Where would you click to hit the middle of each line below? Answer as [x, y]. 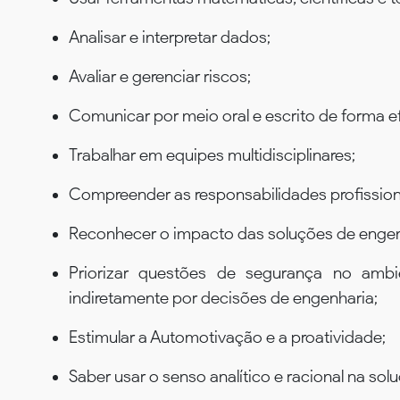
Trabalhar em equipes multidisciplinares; [212, 154]
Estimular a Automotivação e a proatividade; [227, 337]
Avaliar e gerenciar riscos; [160, 76]
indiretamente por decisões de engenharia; [223, 297]
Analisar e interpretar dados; [170, 37]
